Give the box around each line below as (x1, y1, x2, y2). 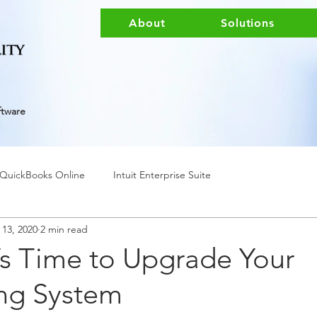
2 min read (40, 222, 88, 236)
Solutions (221, 16, 275, 30)
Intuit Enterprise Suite (113, 168, 211, 181)
